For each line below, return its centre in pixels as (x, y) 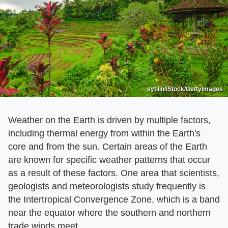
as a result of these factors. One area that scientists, (114, 173)
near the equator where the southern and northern (109, 212)
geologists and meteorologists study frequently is (107, 186)
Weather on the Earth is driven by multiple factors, (109, 120)
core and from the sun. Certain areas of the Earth (108, 146)
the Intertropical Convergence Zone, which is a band (114, 199)
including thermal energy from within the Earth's (104, 133)
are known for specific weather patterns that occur (109, 160)
